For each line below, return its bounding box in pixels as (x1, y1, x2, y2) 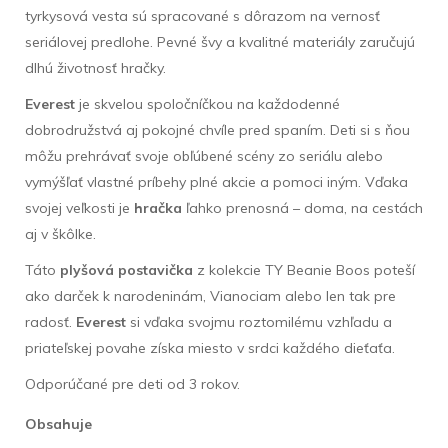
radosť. (25, 312, 76, 331)
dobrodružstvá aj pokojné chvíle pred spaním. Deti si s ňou (25, 120, 410, 139)
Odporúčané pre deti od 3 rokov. (25, 374, 240, 393)
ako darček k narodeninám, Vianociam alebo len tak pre (25, 286, 396, 305)
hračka (134, 198, 182, 217)
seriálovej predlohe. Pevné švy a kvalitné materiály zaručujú (25, 32, 415, 51)
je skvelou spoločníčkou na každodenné (75, 94, 340, 113)
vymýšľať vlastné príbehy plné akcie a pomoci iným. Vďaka (25, 172, 408, 191)
